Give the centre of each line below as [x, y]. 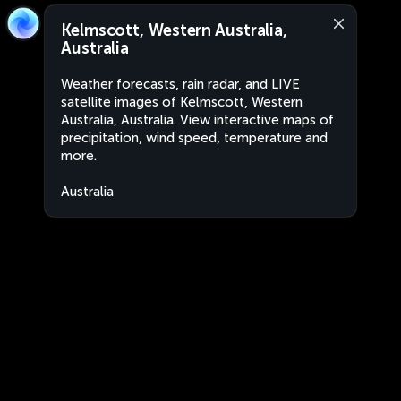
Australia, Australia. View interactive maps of [197, 120]
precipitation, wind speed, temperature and [194, 138]
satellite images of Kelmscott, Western [182, 102]
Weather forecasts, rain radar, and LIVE [180, 84]
